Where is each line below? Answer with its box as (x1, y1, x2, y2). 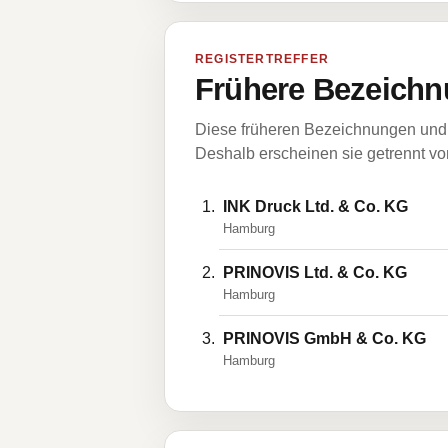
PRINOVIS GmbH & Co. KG (223, 330, 426, 347)
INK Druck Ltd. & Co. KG (223, 198, 408, 215)
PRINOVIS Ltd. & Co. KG (223, 264, 407, 281)
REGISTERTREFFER (195, 52, 329, 66)
